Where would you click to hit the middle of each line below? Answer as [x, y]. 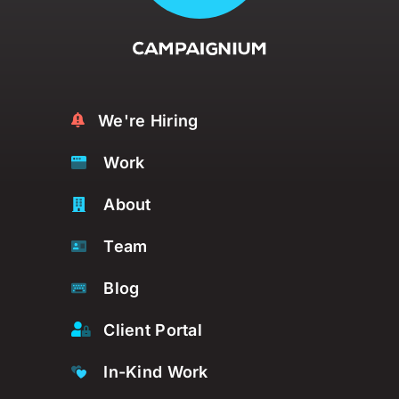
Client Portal [153, 330]
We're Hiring [148, 120]
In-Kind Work [156, 371]
